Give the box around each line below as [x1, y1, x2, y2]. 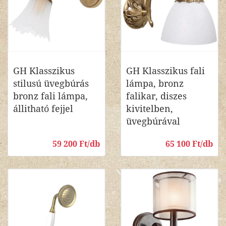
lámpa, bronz [126, 78, 184, 89]
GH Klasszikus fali [126, 66, 205, 76]
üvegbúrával [126, 116, 180, 127]
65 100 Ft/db [165, 139, 213, 149]
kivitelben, [126, 103, 173, 114]
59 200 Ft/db [52, 139, 100, 149]
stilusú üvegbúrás [13, 78, 89, 89]
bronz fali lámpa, [13, 91, 88, 101]
